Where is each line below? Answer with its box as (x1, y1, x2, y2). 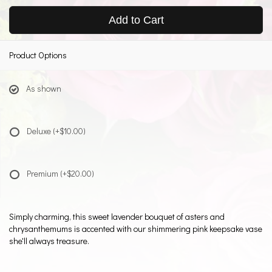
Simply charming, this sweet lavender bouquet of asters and (9, 211, 225, 222)
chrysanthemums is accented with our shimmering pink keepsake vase (9, 223, 262, 234)
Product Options (9, 49, 67, 61)
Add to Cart (108, 14, 164, 26)
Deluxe (27, 125, 53, 137)
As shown (26, 83, 61, 94)
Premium (27, 168, 60, 179)
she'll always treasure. (9, 235, 89, 246)
